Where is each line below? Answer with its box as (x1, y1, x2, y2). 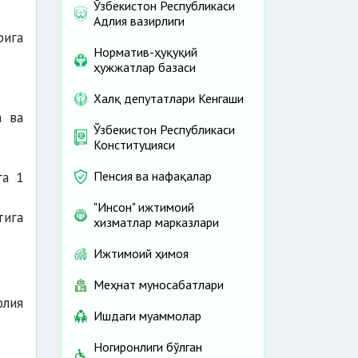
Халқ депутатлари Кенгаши (93, 90, 244, 107)
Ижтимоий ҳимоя (93, 245, 189, 262)
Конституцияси (93, 137, 175, 153)
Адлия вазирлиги (93, 13, 185, 30)
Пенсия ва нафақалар (93, 168, 212, 185)
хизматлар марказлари (93, 214, 219, 231)
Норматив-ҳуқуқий (93, 44, 197, 61)
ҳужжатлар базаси (93, 59, 196, 76)
